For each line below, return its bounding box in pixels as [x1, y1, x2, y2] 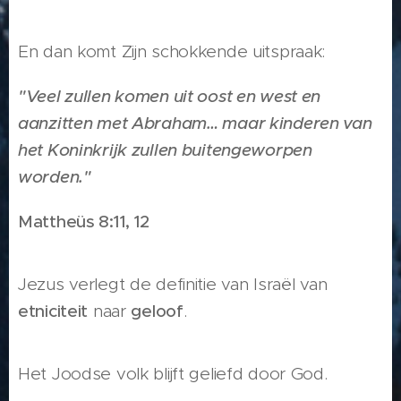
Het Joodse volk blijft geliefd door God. [18, 363, 328, 385]
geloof [131, 301, 183, 322]
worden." [18, 166, 91, 188]
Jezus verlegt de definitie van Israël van [18, 274, 328, 295]
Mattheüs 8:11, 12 [18, 211, 150, 233]
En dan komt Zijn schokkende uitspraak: [18, 41, 326, 63]
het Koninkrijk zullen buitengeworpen [18, 140, 312, 161]
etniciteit [18, 301, 89, 322]
